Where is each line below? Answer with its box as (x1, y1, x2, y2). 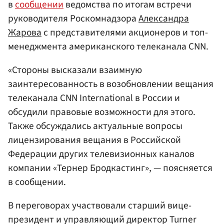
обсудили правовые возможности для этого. (8, 105, 195, 119)
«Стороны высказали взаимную (8, 63, 142, 77)
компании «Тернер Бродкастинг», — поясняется (8, 161, 212, 175)
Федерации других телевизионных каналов (8, 147, 194, 161)
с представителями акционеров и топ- (41, 25, 208, 39)
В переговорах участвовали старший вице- (8, 198, 191, 213)
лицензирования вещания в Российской (8, 133, 181, 147)
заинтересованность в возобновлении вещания (8, 77, 213, 91)
